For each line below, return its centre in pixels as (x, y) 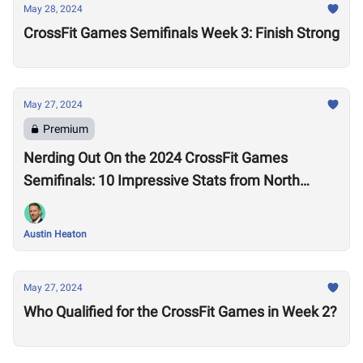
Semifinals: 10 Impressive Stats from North (162, 180)
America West (69, 203)
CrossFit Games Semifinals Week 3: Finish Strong (181, 33)
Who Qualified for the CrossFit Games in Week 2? (180, 312)
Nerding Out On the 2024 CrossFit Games (156, 158)
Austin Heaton (55, 234)
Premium (66, 129)
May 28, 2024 (53, 9)
